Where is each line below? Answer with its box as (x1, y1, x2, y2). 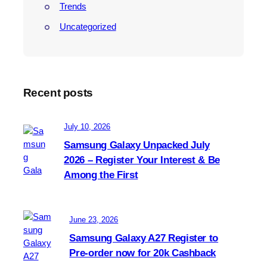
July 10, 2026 (64, 122, 111, 131)
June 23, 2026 (69, 215, 119, 224)
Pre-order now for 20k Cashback (69, 247, 216, 259)
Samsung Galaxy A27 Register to (69, 232, 219, 244)
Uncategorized (59, 21, 116, 32)
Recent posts (23, 85, 93, 99)
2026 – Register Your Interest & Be (64, 154, 220, 166)
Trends (59, 1, 86, 12)
